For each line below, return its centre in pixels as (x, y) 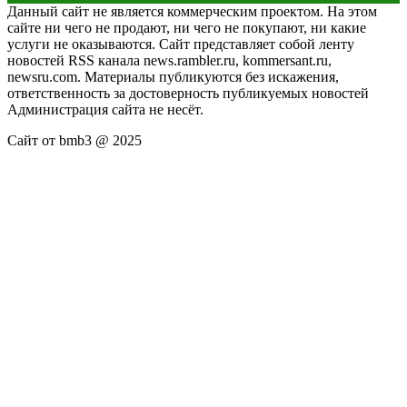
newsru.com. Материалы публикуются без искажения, (173, 76)
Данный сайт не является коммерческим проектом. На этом (192, 11)
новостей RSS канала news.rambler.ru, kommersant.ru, (169, 60)
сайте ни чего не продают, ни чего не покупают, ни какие (187, 27)
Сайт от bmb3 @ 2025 (74, 140)
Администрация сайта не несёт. (105, 109)
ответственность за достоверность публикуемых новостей (188, 93)
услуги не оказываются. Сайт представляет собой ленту (181, 44)
